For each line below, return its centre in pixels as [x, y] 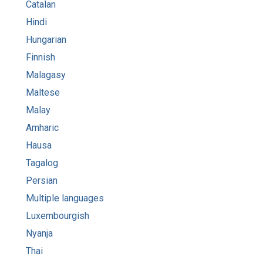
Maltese [43, 92]
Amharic [42, 127]
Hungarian [46, 39]
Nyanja [39, 233]
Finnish [41, 57]
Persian [42, 180]
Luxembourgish [58, 215]
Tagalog [42, 163]
